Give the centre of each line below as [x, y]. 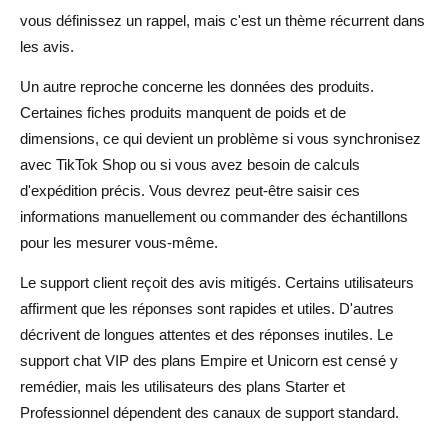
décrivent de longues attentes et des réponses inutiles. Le [206, 334]
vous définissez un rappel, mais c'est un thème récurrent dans [222, 20]
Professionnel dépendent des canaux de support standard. [209, 412]
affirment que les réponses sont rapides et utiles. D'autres [207, 308]
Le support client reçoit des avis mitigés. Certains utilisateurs [217, 282]
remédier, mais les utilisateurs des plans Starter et [182, 386]
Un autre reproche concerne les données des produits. [197, 86]
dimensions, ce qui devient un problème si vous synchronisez [220, 138]
